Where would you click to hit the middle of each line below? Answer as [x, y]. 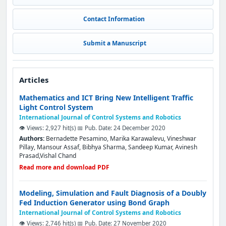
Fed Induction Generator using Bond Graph [94, 203]
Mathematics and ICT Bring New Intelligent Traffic [106, 98]
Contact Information [114, 19]
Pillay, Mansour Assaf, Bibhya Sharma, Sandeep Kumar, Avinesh [108, 147]
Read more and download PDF [64, 167]
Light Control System [56, 107]
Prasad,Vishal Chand [48, 156]
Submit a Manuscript [114, 43]
